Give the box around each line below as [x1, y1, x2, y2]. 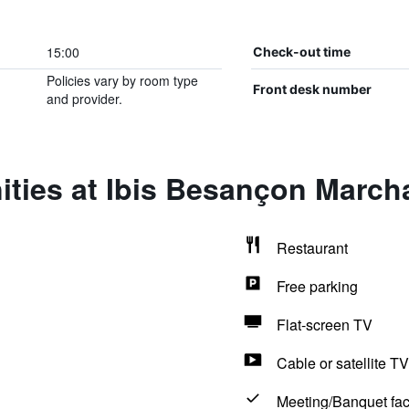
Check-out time [252, 44, 351, 59]
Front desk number [252, 81, 372, 97]
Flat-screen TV [276, 314, 372, 335]
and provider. [46, 89, 122, 108]
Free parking [276, 276, 358, 297]
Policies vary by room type [46, 71, 198, 89]
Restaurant [276, 237, 348, 258]
